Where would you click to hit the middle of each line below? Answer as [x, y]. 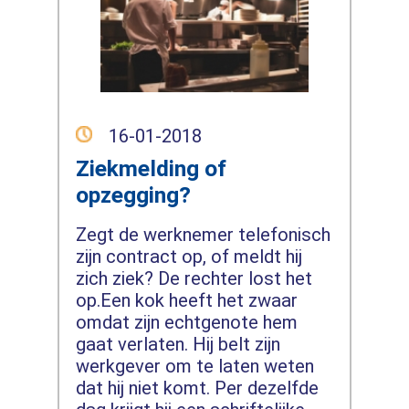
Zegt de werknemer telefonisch [203, 235]
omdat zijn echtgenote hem [186, 323]
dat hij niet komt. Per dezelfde [197, 388]
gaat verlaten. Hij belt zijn [178, 345]
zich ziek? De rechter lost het [194, 279]
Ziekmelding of [151, 168]
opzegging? [133, 194]
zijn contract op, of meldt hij [189, 257]
